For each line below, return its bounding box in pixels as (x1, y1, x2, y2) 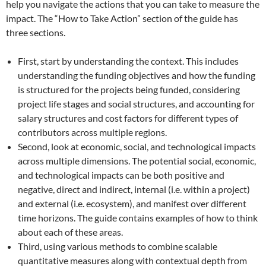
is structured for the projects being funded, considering (18, 83, 240, 95)
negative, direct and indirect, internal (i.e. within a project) (18, 183, 250, 195)
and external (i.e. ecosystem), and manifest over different (18, 197, 246, 209)
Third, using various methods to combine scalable (18, 240, 217, 252)
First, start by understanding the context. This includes (18, 55, 239, 66)
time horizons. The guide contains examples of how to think (18, 211, 258, 223)
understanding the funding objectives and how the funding (18, 69, 255, 81)
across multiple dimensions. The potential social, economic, (18, 154, 256, 166)
